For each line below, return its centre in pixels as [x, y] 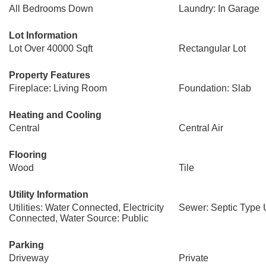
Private [193, 258]
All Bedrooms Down [51, 9]
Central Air [201, 128]
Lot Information [43, 35]
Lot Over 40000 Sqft [51, 48]
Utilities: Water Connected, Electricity [86, 208]
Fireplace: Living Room [58, 88]
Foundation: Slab [215, 88]
